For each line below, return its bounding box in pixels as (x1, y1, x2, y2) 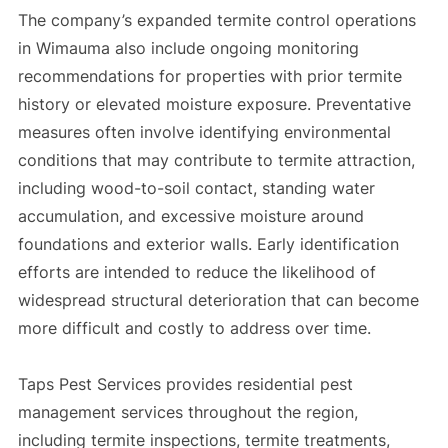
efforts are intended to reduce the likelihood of (17, 262, 376, 283)
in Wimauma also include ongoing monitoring (17, 38, 359, 59)
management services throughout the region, (17, 402, 358, 423)
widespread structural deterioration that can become (17, 290, 419, 311)
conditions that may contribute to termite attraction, (17, 150, 415, 171)
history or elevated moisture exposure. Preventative (17, 94, 411, 115)
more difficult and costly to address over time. (17, 318, 371, 339)
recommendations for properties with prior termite (17, 66, 402, 87)
